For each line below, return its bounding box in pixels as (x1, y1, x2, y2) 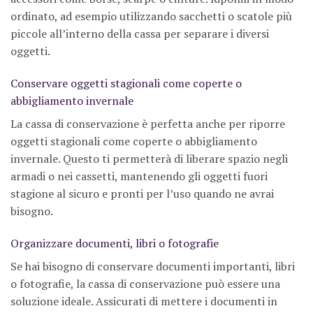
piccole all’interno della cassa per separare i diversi (10, 26, 269, 42)
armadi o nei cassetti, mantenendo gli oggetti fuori (10, 168, 268, 184)
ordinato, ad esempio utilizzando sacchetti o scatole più (10, 8, 292, 24)
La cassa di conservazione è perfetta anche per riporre (10, 116, 285, 132)
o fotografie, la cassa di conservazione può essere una (10, 275, 280, 291)
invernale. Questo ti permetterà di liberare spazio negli (10, 151, 288, 167)
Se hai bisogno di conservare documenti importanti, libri (10, 258, 295, 274)
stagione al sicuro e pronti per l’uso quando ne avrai (10, 186, 274, 202)
